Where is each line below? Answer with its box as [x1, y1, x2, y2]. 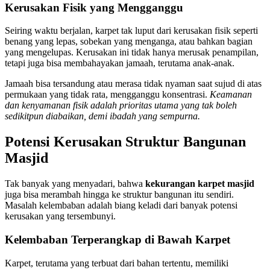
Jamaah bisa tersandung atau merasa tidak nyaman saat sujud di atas [5, 78, 262, 89]
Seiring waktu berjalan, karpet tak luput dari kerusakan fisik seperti [5, 25, 258, 36]
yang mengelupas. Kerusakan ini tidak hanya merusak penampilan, [5, 47, 259, 58]
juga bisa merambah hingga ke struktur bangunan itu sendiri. [5, 189, 234, 200]
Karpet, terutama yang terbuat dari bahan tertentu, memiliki [5, 257, 228, 268]
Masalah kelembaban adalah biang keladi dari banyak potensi [5, 200, 237, 211]
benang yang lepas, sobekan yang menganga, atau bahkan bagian [5, 36, 253, 47]
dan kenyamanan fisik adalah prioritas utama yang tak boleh [5, 100, 237, 111]
